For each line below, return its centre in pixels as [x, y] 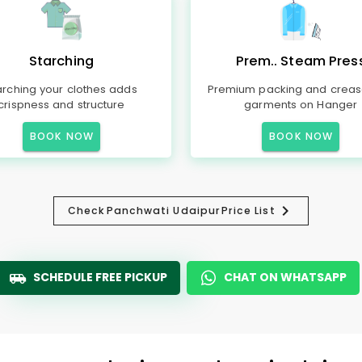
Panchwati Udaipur [164, 210]
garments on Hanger [301, 105]
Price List [248, 210]
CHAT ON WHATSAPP [285, 277]
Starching [61, 61]
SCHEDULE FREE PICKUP [100, 277]
